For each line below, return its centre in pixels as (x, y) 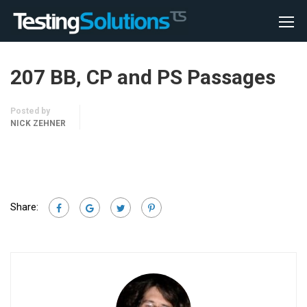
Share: (24, 207)
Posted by (30, 111)
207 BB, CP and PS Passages (143, 77)
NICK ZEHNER (38, 123)
